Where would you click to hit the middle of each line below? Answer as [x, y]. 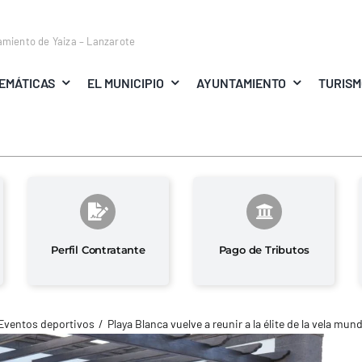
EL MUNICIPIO [125, 82]
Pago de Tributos [264, 249]
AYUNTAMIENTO [242, 82]
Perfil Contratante [98, 249]
